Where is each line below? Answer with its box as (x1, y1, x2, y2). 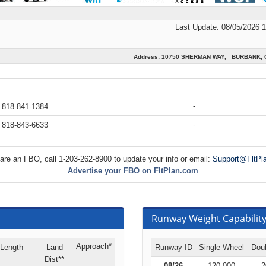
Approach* (76, 242, 112, 251)
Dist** (45, 255, 64, 264)
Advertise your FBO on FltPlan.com (68, 166, 198, 175)
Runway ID (154, 243, 192, 252)
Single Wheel (199, 243, 244, 252)
